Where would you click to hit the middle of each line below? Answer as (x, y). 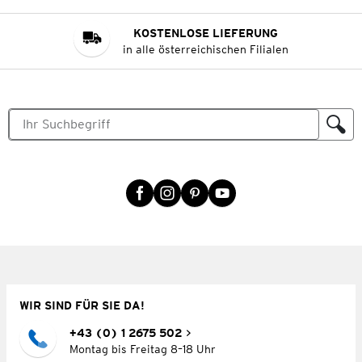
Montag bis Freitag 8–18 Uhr (142, 349)
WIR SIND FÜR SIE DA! (82, 305)
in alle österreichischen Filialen (206, 49)
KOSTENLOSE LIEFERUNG (206, 33)
